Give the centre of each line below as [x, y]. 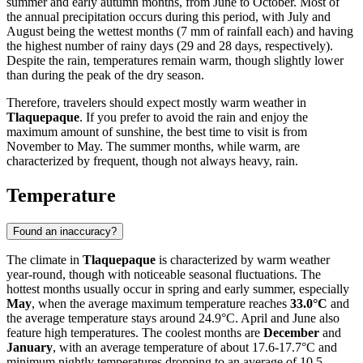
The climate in [45, 259]
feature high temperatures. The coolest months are [135, 332]
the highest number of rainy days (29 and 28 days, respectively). [170, 45]
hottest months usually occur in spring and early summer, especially [178, 288]
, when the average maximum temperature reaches [161, 303]
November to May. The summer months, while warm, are [153, 146]
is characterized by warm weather [243, 259]
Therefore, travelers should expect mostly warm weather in [156, 102]
